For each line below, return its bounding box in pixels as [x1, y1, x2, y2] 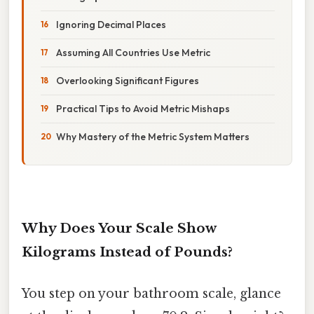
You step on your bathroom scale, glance [22, 285, 281, 301]
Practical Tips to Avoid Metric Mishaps [56, 102, 230, 115]
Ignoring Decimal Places [56, 18, 166, 31]
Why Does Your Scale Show [22, 219, 216, 236]
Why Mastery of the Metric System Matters [56, 130, 250, 143]
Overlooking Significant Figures [56, 74, 199, 87]
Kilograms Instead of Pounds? [22, 243, 233, 260]
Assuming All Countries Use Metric [56, 46, 210, 59]
